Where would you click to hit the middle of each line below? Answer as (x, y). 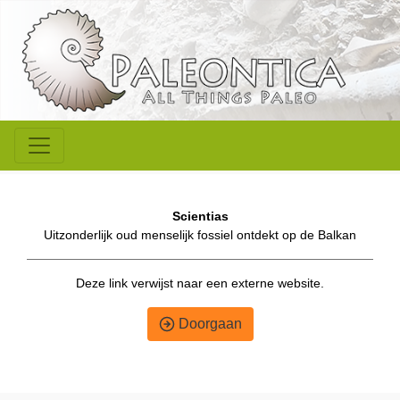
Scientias (200, 217)
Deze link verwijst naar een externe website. (200, 283)
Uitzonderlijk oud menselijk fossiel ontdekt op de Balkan (200, 235)
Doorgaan (208, 324)
